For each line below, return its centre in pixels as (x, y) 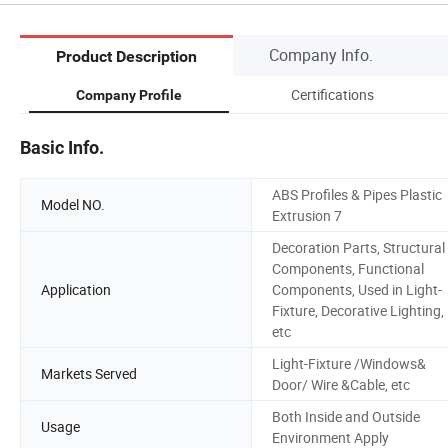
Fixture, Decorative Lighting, (358, 310)
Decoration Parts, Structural (358, 247)
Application (76, 289)
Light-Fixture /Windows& (349, 363)
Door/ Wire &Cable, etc (341, 384)
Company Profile (129, 94)
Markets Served (89, 374)
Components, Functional (348, 268)
